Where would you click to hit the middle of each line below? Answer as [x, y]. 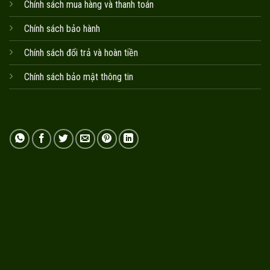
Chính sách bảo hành [62, 28]
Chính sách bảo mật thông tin [78, 77]
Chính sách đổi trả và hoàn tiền [81, 52]
